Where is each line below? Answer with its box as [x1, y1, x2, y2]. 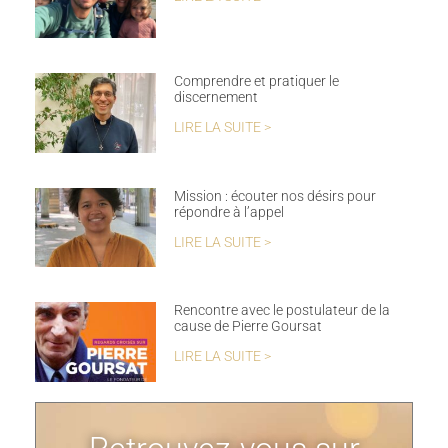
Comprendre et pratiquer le [173, 72, 339, 89]
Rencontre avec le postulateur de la [173, 302, 390, 319]
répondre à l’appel [173, 203, 284, 220]
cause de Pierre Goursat [173, 318, 322, 335]
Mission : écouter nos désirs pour [173, 187, 376, 204]
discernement [173, 88, 258, 105]
